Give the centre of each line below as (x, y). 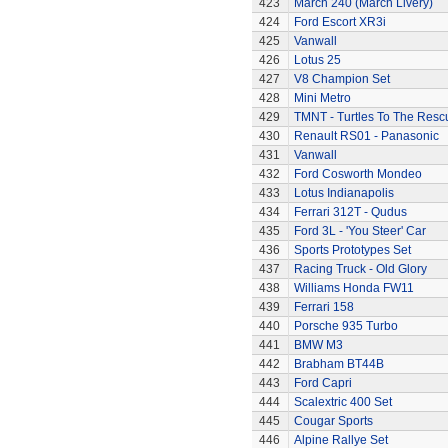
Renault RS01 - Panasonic (366, 136)
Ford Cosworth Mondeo (357, 174)
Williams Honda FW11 (353, 288)
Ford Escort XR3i (339, 22)
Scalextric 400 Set (342, 402)
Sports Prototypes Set (352, 250)
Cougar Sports (333, 421)
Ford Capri (322, 383)
